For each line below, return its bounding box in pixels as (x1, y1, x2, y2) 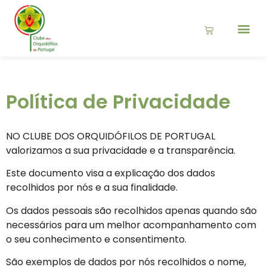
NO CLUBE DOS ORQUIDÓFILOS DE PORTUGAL (6, 129, 215, 143)
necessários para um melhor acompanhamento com (6, 218, 256, 232)
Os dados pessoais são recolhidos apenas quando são (6, 203, 257, 218)
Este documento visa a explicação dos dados (6, 166, 215, 181)
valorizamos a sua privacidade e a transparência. (6, 144, 235, 157)
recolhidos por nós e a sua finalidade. (6, 181, 178, 195)
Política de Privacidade (6, 88, 231, 115)
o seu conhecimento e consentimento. (6, 232, 187, 246)
